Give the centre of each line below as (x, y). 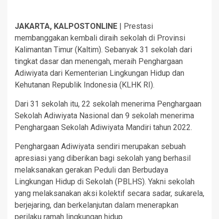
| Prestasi (136, 26)
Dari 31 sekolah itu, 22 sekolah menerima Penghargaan (108, 104)
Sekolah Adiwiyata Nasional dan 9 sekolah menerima (104, 116)
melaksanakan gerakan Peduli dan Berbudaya (91, 170)
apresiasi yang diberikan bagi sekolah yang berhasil (103, 158)
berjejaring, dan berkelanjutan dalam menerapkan (97, 205)
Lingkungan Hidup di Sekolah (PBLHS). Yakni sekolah (105, 182)
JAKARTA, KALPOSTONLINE (67, 26)
